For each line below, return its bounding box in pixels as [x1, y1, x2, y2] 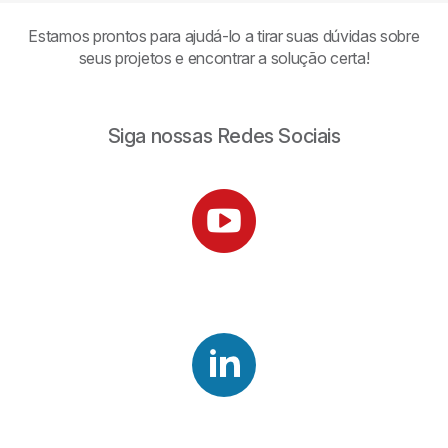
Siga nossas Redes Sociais [107, 124, 341, 149]
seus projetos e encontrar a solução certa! [78, 48, 370, 69]
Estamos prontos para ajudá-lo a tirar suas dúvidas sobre [28, 26, 420, 47]
